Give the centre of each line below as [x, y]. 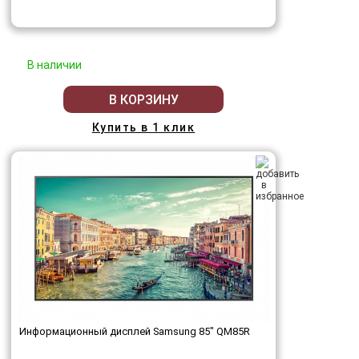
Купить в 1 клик [143, 128]
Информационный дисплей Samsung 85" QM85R [135, 332]
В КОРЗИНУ [143, 99]
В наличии [54, 65]
